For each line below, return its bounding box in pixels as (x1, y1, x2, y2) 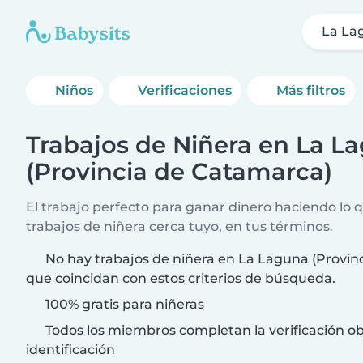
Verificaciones (138, 83, 233, 98)
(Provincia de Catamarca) (26, 157, 332, 186)
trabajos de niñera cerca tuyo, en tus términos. (26, 219, 333, 234)
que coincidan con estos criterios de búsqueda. (26, 271, 335, 286)
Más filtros (276, 83, 346, 98)
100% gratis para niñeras (42, 297, 204, 312)
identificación (26, 342, 115, 357)
